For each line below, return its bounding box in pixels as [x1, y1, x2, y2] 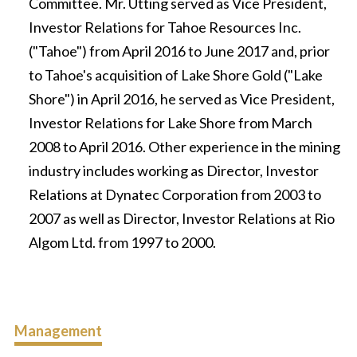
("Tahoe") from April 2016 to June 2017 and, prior [29, 41, 330, 60]
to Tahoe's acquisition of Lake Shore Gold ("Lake [29, 65, 323, 84]
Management [14, 321, 102, 339]
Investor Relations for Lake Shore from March [29, 113, 312, 131]
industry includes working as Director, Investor [29, 161, 319, 179]
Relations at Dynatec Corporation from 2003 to [29, 185, 321, 203]
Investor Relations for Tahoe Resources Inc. [29, 18, 301, 36]
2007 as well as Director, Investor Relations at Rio [29, 209, 335, 227]
